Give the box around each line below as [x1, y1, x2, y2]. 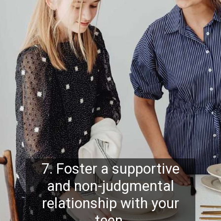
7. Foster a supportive [41, 160, 180, 177]
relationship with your [41, 194, 179, 212]
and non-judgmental [46, 177, 174, 194]
